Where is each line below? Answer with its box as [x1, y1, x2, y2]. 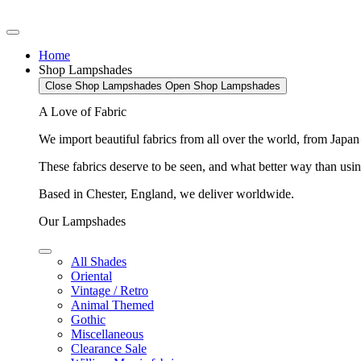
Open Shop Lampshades [165, 80, 280, 92]
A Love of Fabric [39, 105, 127, 119]
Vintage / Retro [71, 283, 148, 297]
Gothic [71, 312, 106, 326]
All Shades [71, 254, 127, 268]
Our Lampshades [39, 214, 126, 229]
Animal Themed [71, 297, 154, 312]
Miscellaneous [71, 326, 143, 341]
